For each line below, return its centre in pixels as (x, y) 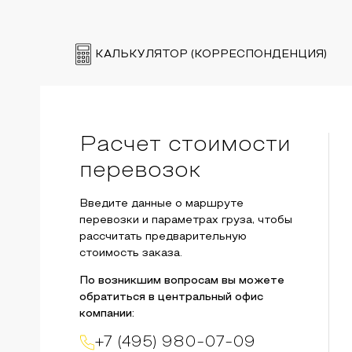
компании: (106, 314)
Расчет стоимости (185, 145)
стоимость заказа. (130, 253)
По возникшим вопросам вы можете (181, 281)
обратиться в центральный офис (171, 297)
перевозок (140, 171)
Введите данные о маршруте (161, 204)
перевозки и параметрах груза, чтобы (185, 220)
